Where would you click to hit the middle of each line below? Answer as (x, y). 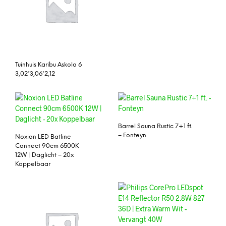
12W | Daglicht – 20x (44, 155)
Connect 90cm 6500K (47, 146)
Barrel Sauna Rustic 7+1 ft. (155, 126)
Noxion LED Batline (43, 137)
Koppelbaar (33, 164)
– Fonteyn (132, 135)
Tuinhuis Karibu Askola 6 (48, 65)
